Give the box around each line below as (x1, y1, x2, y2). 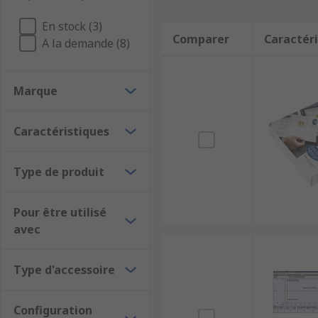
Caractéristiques (13, 124, 109, 139)
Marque (13, 83, 57, 99)
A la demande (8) (42, 35, 130, 51)
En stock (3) (42, 18, 102, 34)
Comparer (172, 31, 229, 47)
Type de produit (13, 164, 104, 180)
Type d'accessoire (13, 262, 115, 278)
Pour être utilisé (13, 204, 106, 220)
